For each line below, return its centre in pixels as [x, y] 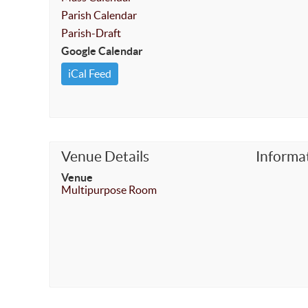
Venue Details [105, 156]
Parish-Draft [91, 33]
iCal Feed [90, 74]
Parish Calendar [99, 15]
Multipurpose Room [109, 190]
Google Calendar [102, 51]
